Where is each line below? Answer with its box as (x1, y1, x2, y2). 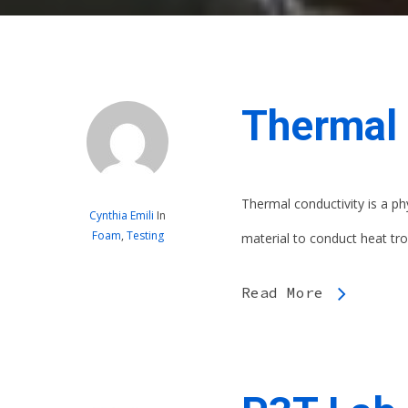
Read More (241, 283, 323, 302)
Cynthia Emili (89, 208, 154, 224)
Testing (126, 228, 164, 244)
